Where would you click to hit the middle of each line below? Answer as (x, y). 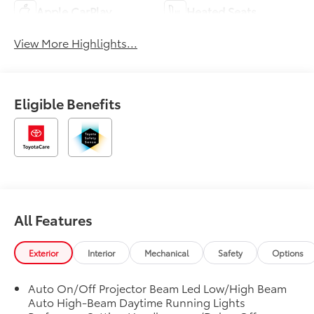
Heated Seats (221, 11)
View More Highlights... (76, 42)
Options (288, 253)
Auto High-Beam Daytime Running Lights (137, 302)
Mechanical (167, 253)
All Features (53, 220)
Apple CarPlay (74, 11)
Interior (102, 253)
